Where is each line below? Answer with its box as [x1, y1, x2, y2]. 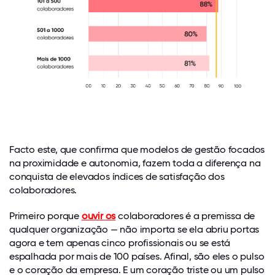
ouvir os [81, 210, 116, 222]
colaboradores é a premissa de [115, 210, 255, 222]
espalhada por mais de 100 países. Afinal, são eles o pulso [9, 250, 265, 263]
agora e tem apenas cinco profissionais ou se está [9, 237, 231, 249]
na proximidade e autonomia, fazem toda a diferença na [9, 157, 261, 169]
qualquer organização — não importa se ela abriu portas [9, 223, 260, 236]
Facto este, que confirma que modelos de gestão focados [9, 144, 265, 156]
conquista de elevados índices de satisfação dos [9, 171, 225, 183]
